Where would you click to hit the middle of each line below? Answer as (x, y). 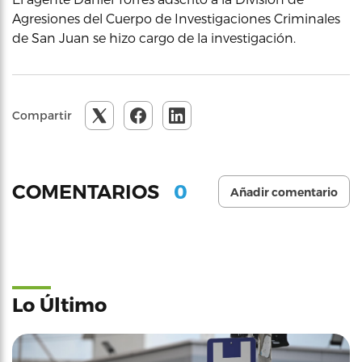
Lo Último (59, 304)
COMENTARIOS (88, 192)
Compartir (42, 115)
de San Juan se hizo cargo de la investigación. (154, 38)
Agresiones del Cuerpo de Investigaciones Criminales (176, 18)
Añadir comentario (284, 192)
